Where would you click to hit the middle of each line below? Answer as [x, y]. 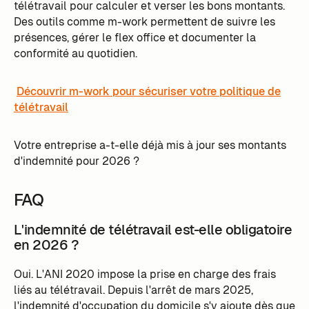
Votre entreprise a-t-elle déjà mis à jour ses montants [150, 145]
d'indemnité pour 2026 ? [76, 161]
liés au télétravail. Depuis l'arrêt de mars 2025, [133, 290]
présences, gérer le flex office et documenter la [134, 38]
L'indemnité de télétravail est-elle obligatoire [153, 230]
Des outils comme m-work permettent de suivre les [144, 22]
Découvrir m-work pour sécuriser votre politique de [148, 91]
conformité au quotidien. [75, 53]
